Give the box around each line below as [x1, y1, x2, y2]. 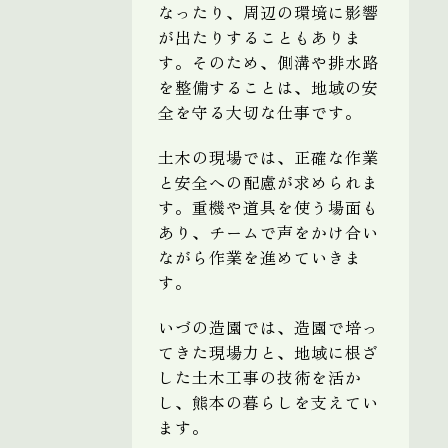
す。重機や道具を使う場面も [158, 194, 379, 219]
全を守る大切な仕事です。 [158, 99, 362, 124]
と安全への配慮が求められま [158, 169, 379, 194]
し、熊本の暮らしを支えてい [158, 389, 379, 414]
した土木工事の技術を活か [158, 364, 362, 389]
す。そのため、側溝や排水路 [158, 49, 379, 74]
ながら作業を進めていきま [158, 244, 362, 269]
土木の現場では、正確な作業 [158, 144, 379, 169]
